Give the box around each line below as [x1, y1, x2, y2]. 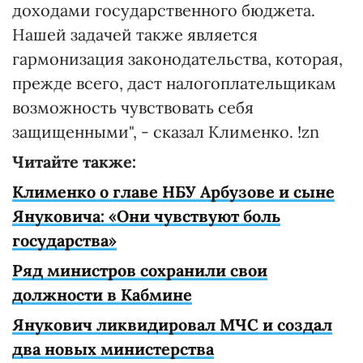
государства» [12, 230, 117, 250]
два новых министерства [12, 339, 214, 359]
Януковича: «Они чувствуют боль [12, 206, 280, 226]
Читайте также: [12, 152, 136, 172]
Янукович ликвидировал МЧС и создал [12, 314, 332, 335]
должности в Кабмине [12, 284, 192, 305]
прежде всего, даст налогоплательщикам [12, 73, 336, 93]
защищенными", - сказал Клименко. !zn [12, 122, 319, 142]
